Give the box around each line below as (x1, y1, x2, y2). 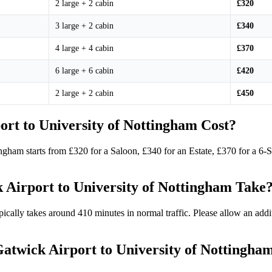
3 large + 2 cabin (55, 21, 114, 30)
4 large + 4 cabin (55, 43, 114, 53)
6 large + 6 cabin (55, 66, 114, 75)
